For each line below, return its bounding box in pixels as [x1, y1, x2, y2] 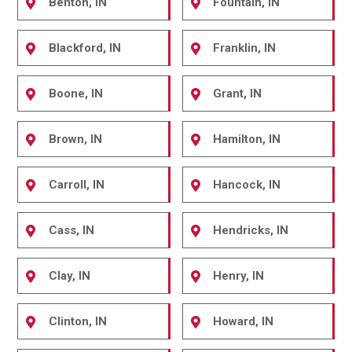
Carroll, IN [49, 178, 105, 192]
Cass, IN [49, 223, 95, 237]
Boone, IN [49, 86, 104, 101]
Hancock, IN [213, 178, 281, 192]
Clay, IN [49, 269, 91, 283]
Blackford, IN [49, 41, 122, 55]
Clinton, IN [49, 314, 108, 328]
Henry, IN [213, 269, 265, 283]
